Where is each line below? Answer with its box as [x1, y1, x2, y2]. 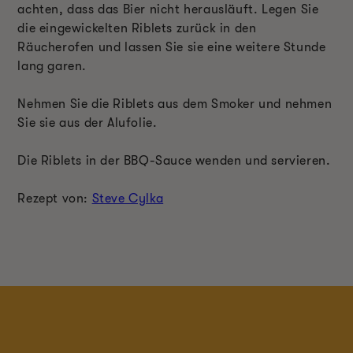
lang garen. [17, 59, 87, 74]
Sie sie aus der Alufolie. [17, 116, 158, 131]
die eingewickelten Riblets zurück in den [17, 21, 257, 36]
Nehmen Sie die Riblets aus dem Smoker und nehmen [17, 97, 333, 112]
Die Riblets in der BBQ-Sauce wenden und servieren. [17, 154, 331, 169]
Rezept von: [17, 191, 92, 206]
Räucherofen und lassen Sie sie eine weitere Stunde [17, 40, 326, 55]
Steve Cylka [91, 191, 164, 206]
